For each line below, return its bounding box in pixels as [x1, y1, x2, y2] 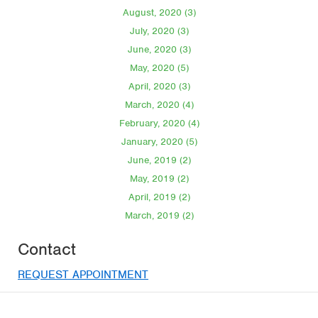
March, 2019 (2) [124, 209, 194, 221]
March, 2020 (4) [124, 98, 194, 111]
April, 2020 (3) [128, 79, 190, 92]
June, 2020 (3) [127, 43, 191, 55]
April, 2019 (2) [128, 190, 190, 203]
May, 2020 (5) [129, 61, 189, 74]
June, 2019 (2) [127, 153, 191, 166]
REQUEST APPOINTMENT [18, 268, 148, 283]
